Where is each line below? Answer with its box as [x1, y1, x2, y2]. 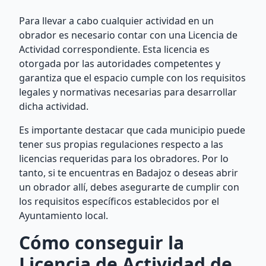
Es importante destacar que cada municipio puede [19, 123, 245, 137]
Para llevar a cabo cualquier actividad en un [19, 14, 214, 27]
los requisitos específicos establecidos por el [19, 195, 219, 208]
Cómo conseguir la [19, 230, 184, 255]
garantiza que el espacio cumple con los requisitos [19, 71, 246, 84]
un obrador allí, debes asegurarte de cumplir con [19, 180, 239, 194]
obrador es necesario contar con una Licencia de [19, 28, 237, 42]
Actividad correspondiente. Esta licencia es [19, 43, 210, 56]
